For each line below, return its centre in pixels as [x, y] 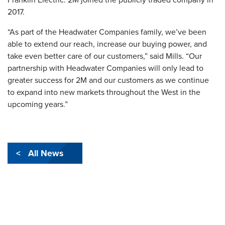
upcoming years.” [38, 104]
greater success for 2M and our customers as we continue [108, 80]
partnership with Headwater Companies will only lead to [105, 68]
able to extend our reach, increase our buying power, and [107, 44]
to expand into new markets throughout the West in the [104, 92]
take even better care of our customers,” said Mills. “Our [105, 56]
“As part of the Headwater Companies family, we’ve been [107, 32]
